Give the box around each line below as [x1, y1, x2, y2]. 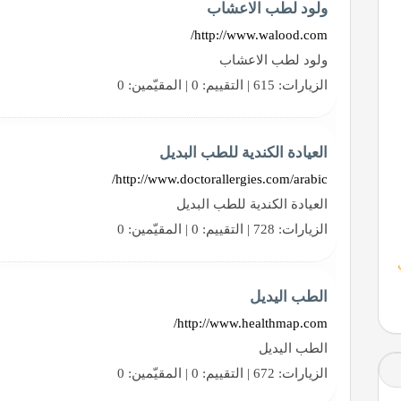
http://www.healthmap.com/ [177, 315, 328, 330]
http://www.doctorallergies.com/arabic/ [115, 171, 328, 186]
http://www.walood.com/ [194, 27, 328, 42]
